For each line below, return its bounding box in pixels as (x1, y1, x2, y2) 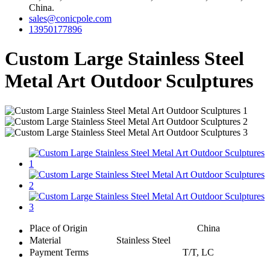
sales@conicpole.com (29, 13, 111, 24)
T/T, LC (183, 246, 214, 257)
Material (30, 234, 61, 245)
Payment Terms (30, 246, 89, 257)
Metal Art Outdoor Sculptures (5, 70, 253, 92)
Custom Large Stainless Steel (5, 48, 244, 70)
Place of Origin (30, 222, 87, 233)
